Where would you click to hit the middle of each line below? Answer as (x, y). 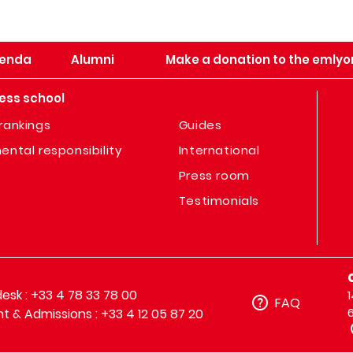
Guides (200, 125)
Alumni (92, 59)
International (219, 150)
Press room (214, 175)
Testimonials (219, 201)
